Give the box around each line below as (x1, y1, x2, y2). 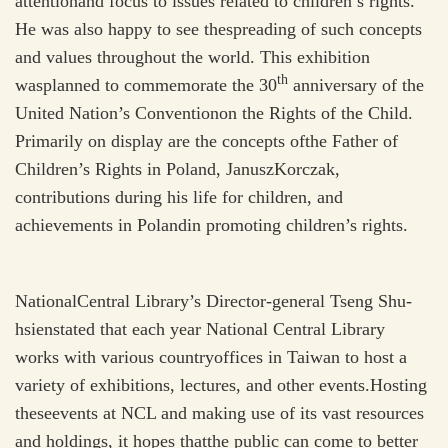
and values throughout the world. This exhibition (15, 47, 370, 67)
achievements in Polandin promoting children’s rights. (15, 215, 408, 235)
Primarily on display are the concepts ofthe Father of (15, 131, 398, 151)
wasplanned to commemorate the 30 (15, 75, 277, 95)
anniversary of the (288, 75, 424, 95)
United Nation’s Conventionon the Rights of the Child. (15, 103, 413, 123)
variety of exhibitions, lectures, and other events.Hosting (15, 375, 427, 395)
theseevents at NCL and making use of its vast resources (15, 403, 424, 423)
